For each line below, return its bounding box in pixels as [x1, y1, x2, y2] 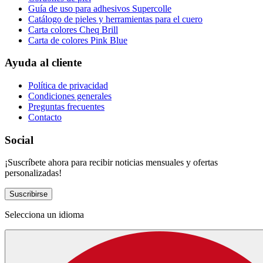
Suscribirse [9, 190, 48, 199]
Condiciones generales [28, 91, 112, 102]
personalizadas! [5, 168, 62, 178]
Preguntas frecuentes [28, 102, 104, 112]
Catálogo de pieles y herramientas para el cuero [28, 14, 203, 24]
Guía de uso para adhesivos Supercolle [28, 3, 171, 14]
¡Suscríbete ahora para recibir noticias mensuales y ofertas [5, 157, 218, 168]
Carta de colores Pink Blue [28, 35, 127, 45]
